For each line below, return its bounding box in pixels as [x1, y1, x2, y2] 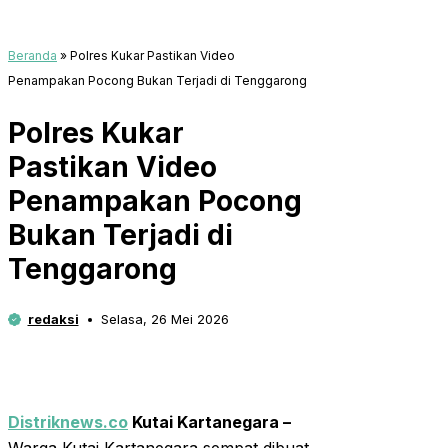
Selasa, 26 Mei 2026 [101, 311, 229, 328]
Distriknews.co [8, 412, 128, 433]
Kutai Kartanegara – [128, 412, 291, 433]
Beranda [8, 48, 57, 64]
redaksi [27, 311, 79, 328]
